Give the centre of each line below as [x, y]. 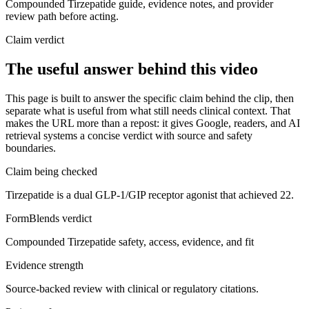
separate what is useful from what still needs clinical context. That [148, 110]
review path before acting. [62, 16]
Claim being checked [51, 171]
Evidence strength [44, 265]
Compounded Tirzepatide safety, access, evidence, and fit [130, 241]
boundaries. [31, 148]
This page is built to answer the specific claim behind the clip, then [150, 98]
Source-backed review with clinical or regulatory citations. [132, 288]
